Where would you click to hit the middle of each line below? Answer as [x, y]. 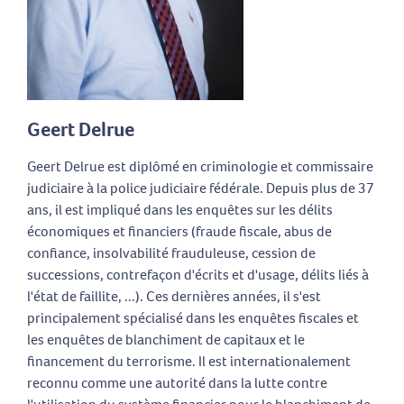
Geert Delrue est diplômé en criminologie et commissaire [200, 166]
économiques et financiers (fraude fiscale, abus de [179, 231]
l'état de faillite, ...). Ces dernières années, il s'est [174, 296]
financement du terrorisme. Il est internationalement [189, 361]
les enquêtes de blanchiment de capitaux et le [166, 339]
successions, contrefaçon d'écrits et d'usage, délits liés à [198, 274]
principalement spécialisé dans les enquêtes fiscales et [193, 317]
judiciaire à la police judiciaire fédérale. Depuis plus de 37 [201, 188]
